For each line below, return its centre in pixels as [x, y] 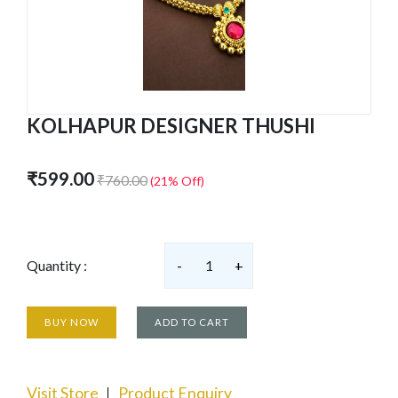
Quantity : [57, 265]
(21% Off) [177, 181]
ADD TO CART [192, 322]
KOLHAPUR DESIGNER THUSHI [171, 126]
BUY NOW [72, 322]
